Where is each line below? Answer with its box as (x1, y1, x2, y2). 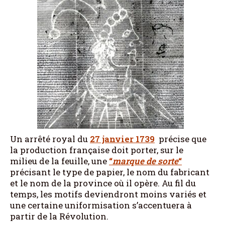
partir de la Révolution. (10, 210, 108, 222)
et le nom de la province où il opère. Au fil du (10, 177, 196, 189)
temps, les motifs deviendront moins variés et (10, 188, 206, 200)
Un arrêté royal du (10, 133, 90, 145)
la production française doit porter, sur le (10, 144, 183, 156)
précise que (155, 133, 206, 145)
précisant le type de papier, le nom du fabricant (10, 166, 209, 178)
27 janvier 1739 (90, 133, 155, 145)
